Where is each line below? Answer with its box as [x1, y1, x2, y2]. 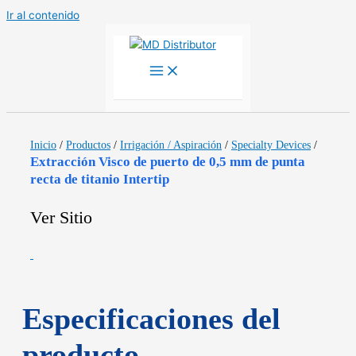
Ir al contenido [6, 9, 79, 21]
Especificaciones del [22, 301, 281, 335]
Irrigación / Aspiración [120, 139, 222, 151]
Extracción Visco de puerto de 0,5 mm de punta [30, 154, 305, 169]
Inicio [30, 139, 56, 151]
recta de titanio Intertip [30, 172, 169, 187]
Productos [66, 139, 110, 151]
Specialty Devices [231, 139, 311, 151]
